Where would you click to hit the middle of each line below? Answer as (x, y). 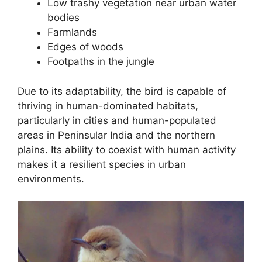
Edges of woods (85, 47)
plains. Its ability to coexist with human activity (127, 149)
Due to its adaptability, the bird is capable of (122, 91)
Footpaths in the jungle (101, 62)
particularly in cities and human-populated (117, 120)
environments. (51, 179)
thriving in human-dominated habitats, (108, 106)
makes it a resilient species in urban (102, 164)
